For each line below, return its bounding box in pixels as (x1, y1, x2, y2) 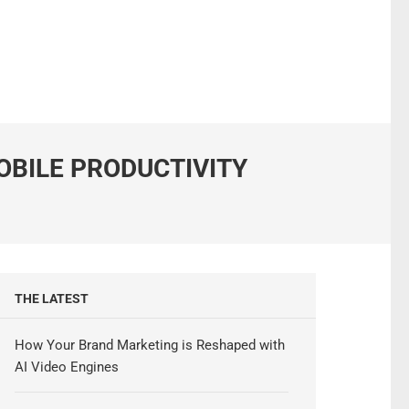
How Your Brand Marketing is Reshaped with (15, 336, 286, 353)
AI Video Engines (15, 358, 120, 375)
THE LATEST (15, 290, 89, 306)
